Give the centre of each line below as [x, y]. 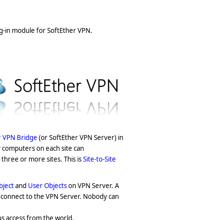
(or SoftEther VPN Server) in [80, 137]
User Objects [47, 186]
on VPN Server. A [93, 186]
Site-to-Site [99, 159]
